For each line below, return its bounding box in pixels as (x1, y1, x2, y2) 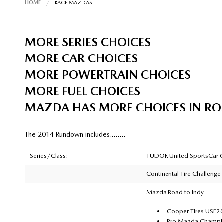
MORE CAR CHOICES (24, 51, 138, 65)
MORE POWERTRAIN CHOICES (24, 67, 191, 82)
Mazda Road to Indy (146, 188, 204, 196)
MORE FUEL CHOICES (24, 83, 140, 98)
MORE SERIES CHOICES (24, 34, 151, 49)
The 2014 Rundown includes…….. (24, 130, 125, 138)
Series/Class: (29, 151, 68, 159)
